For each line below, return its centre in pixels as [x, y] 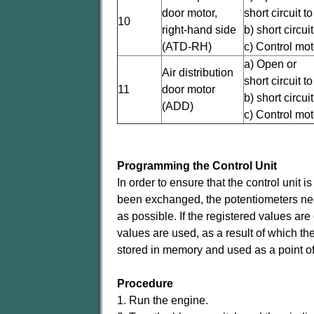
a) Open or [270, 64]
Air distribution [198, 73]
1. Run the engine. [163, 300]
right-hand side [199, 30]
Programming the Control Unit [197, 166]
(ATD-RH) [187, 47]
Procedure [145, 284]
